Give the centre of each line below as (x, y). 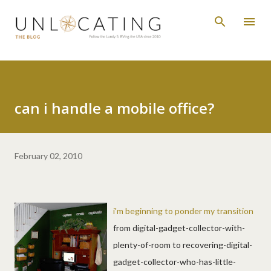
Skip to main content (135, 15)
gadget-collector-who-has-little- (175, 261)
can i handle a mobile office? (114, 108)
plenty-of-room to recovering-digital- (183, 244)
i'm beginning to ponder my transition (183, 211)
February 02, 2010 (48, 155)
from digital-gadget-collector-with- (179, 227)
